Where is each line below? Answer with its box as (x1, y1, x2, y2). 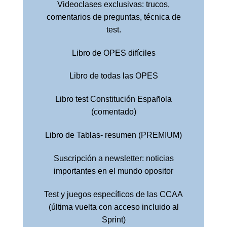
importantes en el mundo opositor (54, 166, 173, 175)
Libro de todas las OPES (69, 71, 158, 81)
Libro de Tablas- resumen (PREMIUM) (45, 130, 182, 139)
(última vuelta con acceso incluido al (48, 202, 179, 211)
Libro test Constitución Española (55, 95, 172, 104)
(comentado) (91, 107, 136, 117)
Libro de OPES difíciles (71, 48, 156, 57)
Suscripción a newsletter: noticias (53, 154, 174, 163)
